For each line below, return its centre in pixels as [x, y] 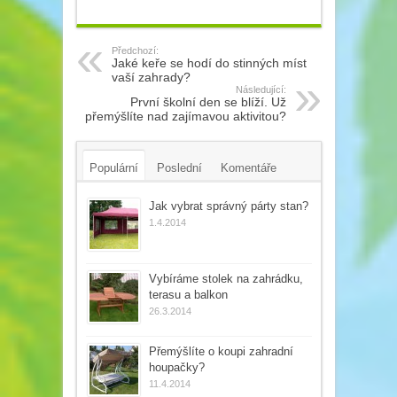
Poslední [179, 167]
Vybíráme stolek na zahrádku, [226, 278]
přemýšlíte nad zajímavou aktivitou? [185, 116]
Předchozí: [135, 50]
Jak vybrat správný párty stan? [228, 206]
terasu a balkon [188, 294]
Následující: [261, 89]
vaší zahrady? [151, 77]
